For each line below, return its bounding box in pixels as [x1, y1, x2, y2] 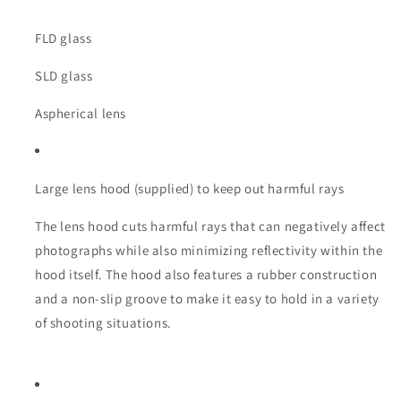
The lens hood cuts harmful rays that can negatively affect [35, 218, 386, 235]
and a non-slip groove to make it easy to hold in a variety [35, 290, 380, 308]
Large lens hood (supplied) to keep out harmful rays [35, 180, 345, 198]
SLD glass [35, 67, 93, 85]
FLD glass [35, 30, 92, 47]
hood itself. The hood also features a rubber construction [35, 266, 378, 284]
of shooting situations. [35, 314, 172, 332]
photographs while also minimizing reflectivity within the [35, 242, 383, 260]
